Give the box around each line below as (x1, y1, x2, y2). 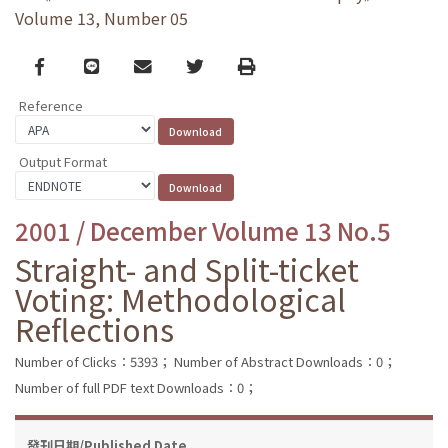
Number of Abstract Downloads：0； (174, 351, 396, 371)
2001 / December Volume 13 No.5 (15, 212, 391, 248)
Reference (19, 96, 83, 116)
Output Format (19, 151, 107, 171)
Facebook (33, 52, 116, 78)
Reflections (15, 306, 174, 351)
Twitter (185, 52, 246, 78)
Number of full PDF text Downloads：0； (15, 377, 257, 397)
